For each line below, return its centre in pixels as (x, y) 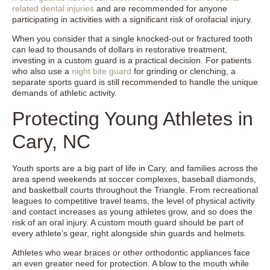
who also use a (41, 71)
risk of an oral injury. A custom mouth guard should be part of (128, 222)
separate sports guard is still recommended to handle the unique (135, 82)
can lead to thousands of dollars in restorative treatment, (120, 50)
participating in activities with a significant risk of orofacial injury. (133, 19)
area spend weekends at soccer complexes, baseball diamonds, (134, 179)
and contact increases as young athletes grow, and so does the (132, 211)
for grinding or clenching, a (184, 71)
